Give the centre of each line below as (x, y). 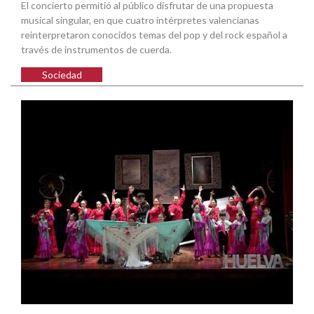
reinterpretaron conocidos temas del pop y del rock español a (154, 34)
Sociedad (62, 74)
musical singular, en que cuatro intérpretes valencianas (140, 20)
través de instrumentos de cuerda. (96, 49)
